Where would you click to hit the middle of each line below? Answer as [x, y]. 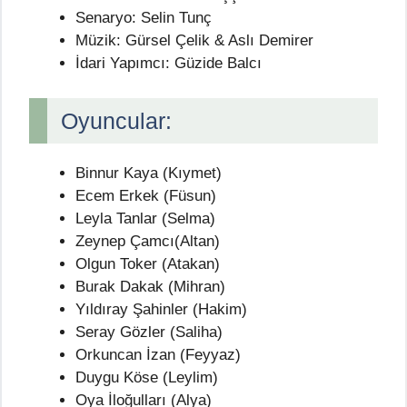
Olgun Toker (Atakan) [148, 263]
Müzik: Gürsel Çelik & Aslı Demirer [194, 41]
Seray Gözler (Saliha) [149, 332]
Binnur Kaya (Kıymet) [149, 173]
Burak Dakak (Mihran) [150, 286]
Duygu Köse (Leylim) [147, 377]
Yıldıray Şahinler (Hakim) [161, 309]
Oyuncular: [116, 120]
